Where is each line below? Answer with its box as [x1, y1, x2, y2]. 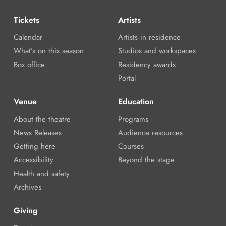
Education [118, 96, 154, 108]
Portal [118, 73, 136, 84]
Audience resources [118, 127, 183, 139]
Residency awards [118, 59, 176, 71]
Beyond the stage [118, 154, 175, 166]
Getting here [13, 141, 55, 152]
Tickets [13, 14, 39, 26]
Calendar [13, 32, 42, 43]
